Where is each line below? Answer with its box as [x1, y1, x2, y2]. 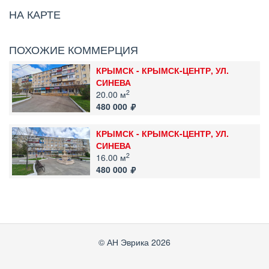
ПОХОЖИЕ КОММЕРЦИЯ [9, 41, 138, 57]
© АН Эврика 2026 [98, 236, 171, 248]
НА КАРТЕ [9, 6, 61, 22]
